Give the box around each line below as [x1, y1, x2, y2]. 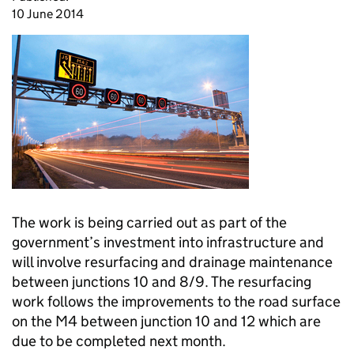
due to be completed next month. [12, 332, 226, 350]
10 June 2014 [12, 6, 84, 21]
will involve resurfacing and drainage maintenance [12, 253, 333, 271]
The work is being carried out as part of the [12, 213, 287, 232]
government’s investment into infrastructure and [12, 233, 324, 251]
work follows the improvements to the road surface [12, 292, 341, 311]
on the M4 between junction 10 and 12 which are [12, 312, 321, 330]
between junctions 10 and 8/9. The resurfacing [12, 273, 311, 291]
